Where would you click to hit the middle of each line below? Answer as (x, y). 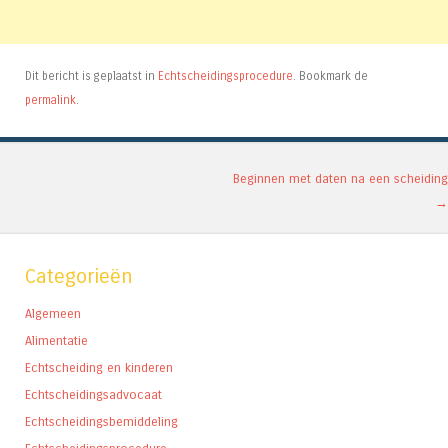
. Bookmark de (330, 76)
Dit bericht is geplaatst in (91, 76)
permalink (50, 100)
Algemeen (53, 314)
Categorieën (79, 277)
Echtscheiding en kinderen (99, 368)
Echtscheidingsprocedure (225, 76)
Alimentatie (56, 341)
